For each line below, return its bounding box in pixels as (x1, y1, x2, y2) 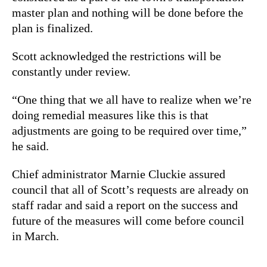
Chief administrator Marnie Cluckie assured (12, 167, 225, 181)
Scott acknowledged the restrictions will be (12, 49, 221, 63)
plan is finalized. (12, 21, 93, 35)
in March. (12, 229, 59, 243)
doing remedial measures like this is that (12, 108, 209, 122)
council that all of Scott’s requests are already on (12, 182, 249, 196)
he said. (12, 139, 49, 153)
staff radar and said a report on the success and (12, 198, 238, 212)
